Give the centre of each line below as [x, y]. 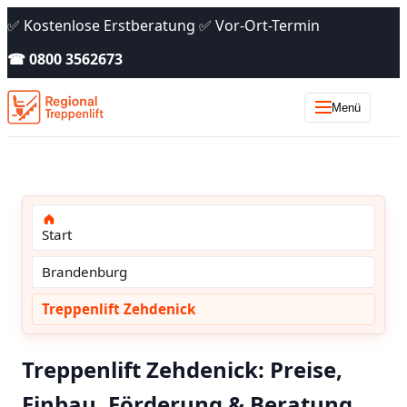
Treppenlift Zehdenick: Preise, [182, 369]
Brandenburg [84, 271]
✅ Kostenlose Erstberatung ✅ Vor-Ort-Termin [164, 25]
